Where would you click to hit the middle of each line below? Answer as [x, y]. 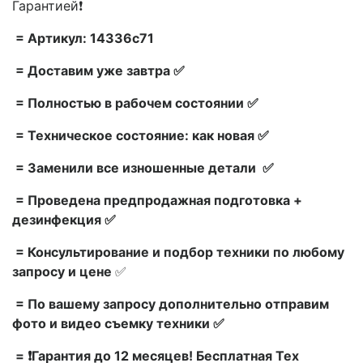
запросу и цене [64, 271]
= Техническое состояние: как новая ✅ [141, 135]
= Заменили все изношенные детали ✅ [143, 167]
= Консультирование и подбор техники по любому [178, 252]
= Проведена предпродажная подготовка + [157, 200]
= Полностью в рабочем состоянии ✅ [135, 102]
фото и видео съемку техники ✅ [118, 323]
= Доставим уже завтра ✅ [98, 70]
